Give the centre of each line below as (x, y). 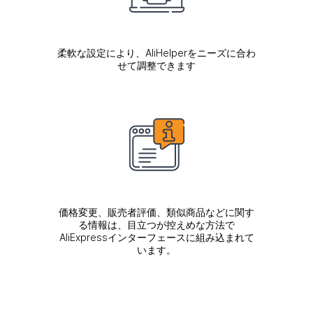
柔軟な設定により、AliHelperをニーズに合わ (156, 53)
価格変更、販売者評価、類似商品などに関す (156, 213)
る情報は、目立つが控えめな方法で (156, 225)
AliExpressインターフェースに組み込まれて (156, 238)
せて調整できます (156, 66)
